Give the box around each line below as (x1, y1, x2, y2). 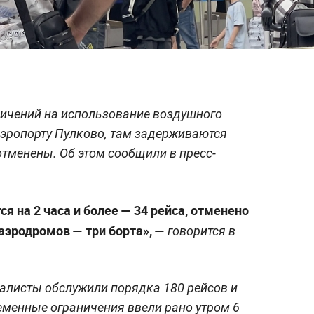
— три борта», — (73, 221, 165, 239)
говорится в (165, 223, 235, 238)
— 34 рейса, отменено (121, 201, 249, 219)
